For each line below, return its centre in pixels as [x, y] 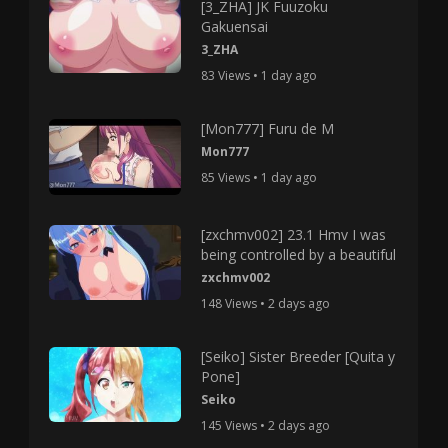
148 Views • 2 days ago [265, 303]
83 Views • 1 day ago [258, 76]
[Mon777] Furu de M [267, 129]
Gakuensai [234, 27]
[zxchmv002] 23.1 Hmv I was [293, 234]
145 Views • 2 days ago [265, 425]
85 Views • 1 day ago [258, 178]
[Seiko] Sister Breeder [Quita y [297, 356]
